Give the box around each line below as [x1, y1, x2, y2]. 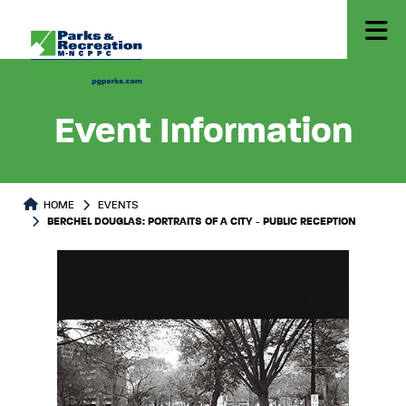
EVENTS [98, 200, 139, 211]
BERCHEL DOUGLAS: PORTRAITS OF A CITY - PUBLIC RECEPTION [47, 217, 356, 227]
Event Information [53, 114, 353, 150]
